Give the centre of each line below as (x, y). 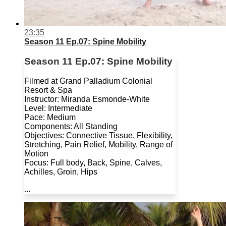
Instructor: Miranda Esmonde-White (87, 99)
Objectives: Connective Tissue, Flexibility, (98, 135)
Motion (36, 153)
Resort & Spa (48, 90)
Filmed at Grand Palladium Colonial (88, 81)
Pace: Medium (50, 117)
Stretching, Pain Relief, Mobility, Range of (98, 144)
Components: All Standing (71, 126)
